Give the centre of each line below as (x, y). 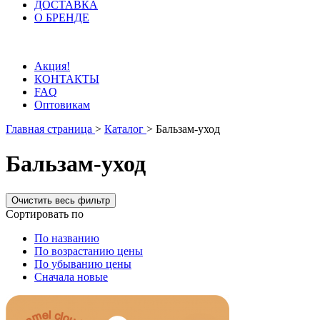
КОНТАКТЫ (67, 79)
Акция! (52, 66)
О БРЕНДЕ (62, 17)
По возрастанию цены (89, 251)
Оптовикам (62, 105)
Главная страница (50, 129)
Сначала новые (71, 276)
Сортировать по (45, 214)
